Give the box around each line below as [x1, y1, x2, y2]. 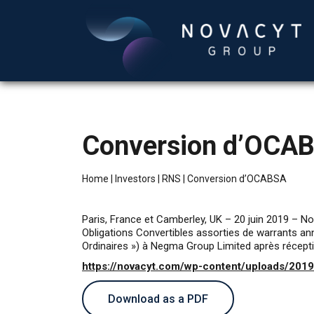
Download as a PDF [108, 292, 208, 306]
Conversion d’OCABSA [187, 173, 287, 184]
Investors [115, 173, 156, 184]
